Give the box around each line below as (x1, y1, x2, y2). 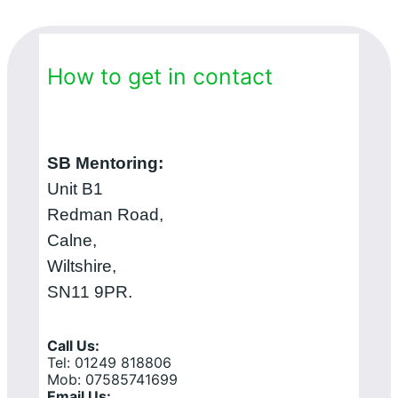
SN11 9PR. (46, 283, 132, 302)
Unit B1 (46, 179, 103, 199)
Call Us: (46, 337, 99, 355)
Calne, (46, 231, 97, 251)
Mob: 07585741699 (46, 370, 178, 389)
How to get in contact (46, 63, 273, 91)
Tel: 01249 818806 (46, 354, 171, 372)
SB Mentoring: (46, 154, 163, 173)
